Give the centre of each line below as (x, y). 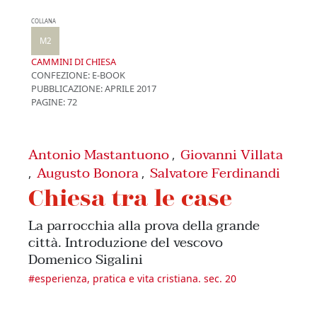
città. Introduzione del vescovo (126, 242)
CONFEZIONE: (60, 75)
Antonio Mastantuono (99, 154)
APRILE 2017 (129, 88)
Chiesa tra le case (130, 197)
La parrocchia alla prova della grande (144, 225)
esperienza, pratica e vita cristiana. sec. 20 (136, 278)
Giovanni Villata (232, 154)
